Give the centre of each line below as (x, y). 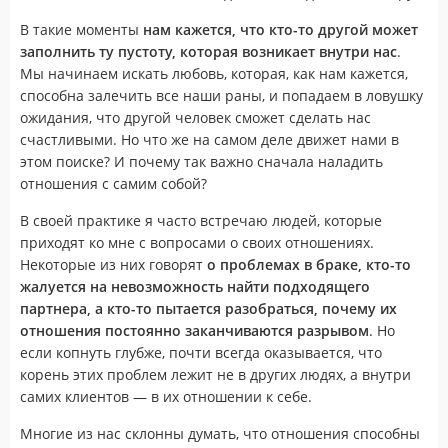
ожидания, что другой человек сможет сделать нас (195, 117)
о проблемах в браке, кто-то (309, 264)
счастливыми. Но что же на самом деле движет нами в (209, 139)
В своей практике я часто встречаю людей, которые (201, 220)
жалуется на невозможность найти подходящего (195, 286)
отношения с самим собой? (113, 183)
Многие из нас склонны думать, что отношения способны (220, 433)
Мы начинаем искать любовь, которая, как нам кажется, (214, 73)
